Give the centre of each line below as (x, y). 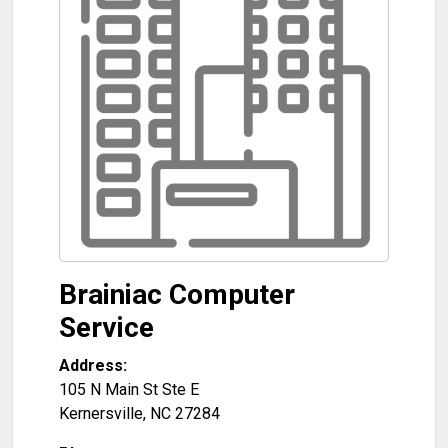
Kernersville (101, 413)
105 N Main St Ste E (129, 389)
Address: (93, 365)
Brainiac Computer (177, 294)
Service (106, 327)
